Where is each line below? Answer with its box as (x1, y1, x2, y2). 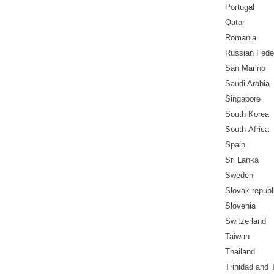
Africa (248, 125, 269, 135)
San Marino (225, 64, 265, 73)
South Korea (225, 109, 269, 119)
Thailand (225, 247, 255, 257)
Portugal (225, 2, 254, 12)
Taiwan (225, 232, 250, 242)
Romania (225, 33, 256, 43)
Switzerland (225, 217, 266, 226)
